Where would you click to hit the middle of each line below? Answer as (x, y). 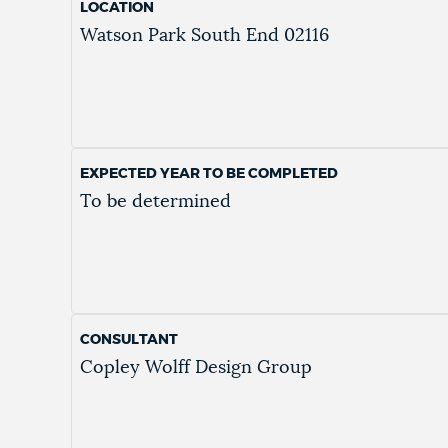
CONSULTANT (129, 340)
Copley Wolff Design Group (196, 368)
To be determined (156, 202)
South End (235, 36)
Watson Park (133, 36)
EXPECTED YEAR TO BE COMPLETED (209, 174)
